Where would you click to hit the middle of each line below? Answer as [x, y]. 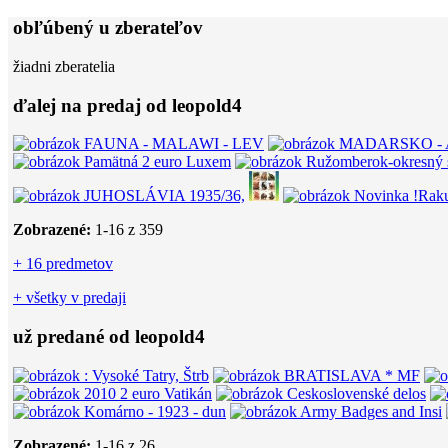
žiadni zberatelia [64, 66]
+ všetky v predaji [69, 298]
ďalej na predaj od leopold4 [127, 105]
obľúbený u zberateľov [108, 28]
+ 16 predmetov [63, 264]
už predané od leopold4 [109, 337]
